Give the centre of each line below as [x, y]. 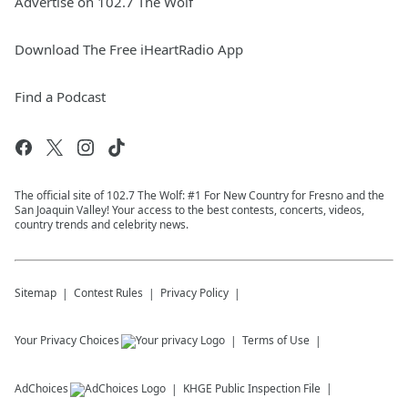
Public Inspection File [268, 388]
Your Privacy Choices [67, 340]
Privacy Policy [194, 293]
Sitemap [36, 293]
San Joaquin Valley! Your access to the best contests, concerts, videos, [189, 210]
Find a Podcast [60, 97]
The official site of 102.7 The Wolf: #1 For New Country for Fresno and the [199, 195]
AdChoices [41, 388]
